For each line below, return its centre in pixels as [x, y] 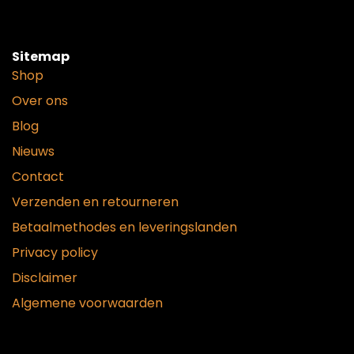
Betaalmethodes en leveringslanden [124, 227]
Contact [38, 176]
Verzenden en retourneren [95, 201]
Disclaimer [45, 277]
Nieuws [33, 151]
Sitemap [41, 56]
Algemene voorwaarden [87, 303]
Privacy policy [55, 252]
